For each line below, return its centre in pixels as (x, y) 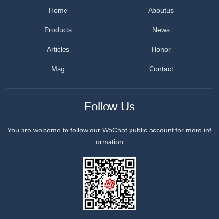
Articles (58, 50)
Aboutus (161, 11)
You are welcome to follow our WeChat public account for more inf (109, 130)
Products (58, 30)
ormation (109, 142)
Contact (161, 69)
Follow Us (109, 107)
